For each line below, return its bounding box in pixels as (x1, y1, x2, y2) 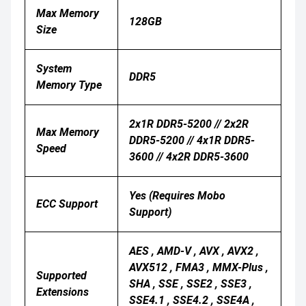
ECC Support (36, 197, 98, 210)
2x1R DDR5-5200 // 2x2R (129, 117, 249, 130)
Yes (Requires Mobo (129, 189, 225, 202)
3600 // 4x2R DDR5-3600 (129, 150, 249, 163)
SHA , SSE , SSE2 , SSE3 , (129, 277, 252, 290)
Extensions (36, 285, 89, 298)
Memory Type (36, 78, 102, 92)
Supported (36, 268, 87, 282)
